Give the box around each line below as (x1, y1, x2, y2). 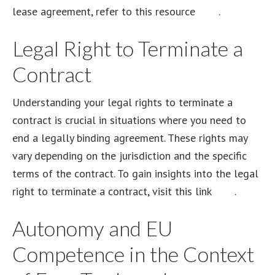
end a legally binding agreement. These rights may (12, 131, 247, 145)
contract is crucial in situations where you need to (12, 113, 246, 127)
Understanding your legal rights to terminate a (12, 95, 233, 109)
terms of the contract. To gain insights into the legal (12, 166, 258, 180)
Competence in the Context (12, 241, 254, 266)
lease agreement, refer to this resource (12, 4, 198, 18)
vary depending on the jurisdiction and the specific (12, 149, 247, 163)
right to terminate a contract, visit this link (12, 184, 214, 198)
